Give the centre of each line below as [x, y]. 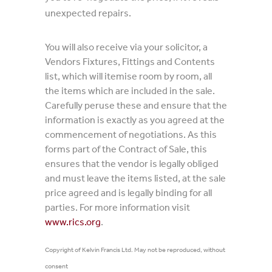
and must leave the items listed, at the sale [135, 178]
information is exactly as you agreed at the [135, 120]
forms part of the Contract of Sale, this [126, 149]
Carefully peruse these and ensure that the [136, 105]
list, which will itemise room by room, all [128, 76]
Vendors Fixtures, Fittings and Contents [130, 61]
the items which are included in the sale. [130, 90]
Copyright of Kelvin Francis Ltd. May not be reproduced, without [135, 250]
